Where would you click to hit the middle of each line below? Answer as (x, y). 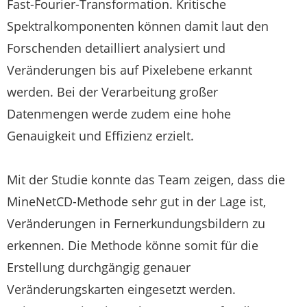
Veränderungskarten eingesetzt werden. (121, 290)
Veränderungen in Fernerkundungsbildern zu (136, 224)
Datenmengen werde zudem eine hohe (119, 114)
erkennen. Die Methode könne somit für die (133, 246)
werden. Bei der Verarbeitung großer (112, 92)
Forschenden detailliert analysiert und (116, 48)
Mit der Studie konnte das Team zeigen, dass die (146, 180)
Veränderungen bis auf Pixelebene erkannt (130, 70)
